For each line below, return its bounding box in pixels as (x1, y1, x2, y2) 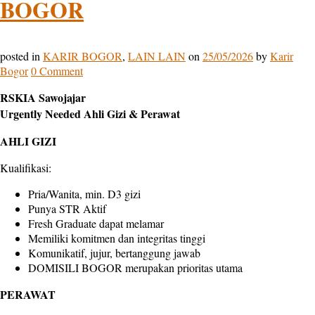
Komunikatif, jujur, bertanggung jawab (28, 245, 200, 261)
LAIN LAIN (128, 49, 186, 64)
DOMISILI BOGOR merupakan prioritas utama (28, 260, 243, 276)
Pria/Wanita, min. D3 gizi (28, 186, 141, 202)
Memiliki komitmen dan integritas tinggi (28, 231, 205, 246)
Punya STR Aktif (28, 201, 106, 217)
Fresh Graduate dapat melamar (28, 216, 164, 231)
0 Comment (31, 63, 83, 79)
